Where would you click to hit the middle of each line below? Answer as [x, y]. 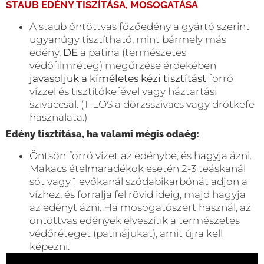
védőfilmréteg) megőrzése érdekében [123, 65]
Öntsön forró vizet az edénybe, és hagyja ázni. [141, 155]
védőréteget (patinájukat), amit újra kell [126, 233]
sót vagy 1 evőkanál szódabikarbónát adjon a [138, 181]
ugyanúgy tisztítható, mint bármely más [128, 39]
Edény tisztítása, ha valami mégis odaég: [103, 134]
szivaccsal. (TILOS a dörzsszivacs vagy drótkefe [142, 104]
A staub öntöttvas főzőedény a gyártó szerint [140, 26]
